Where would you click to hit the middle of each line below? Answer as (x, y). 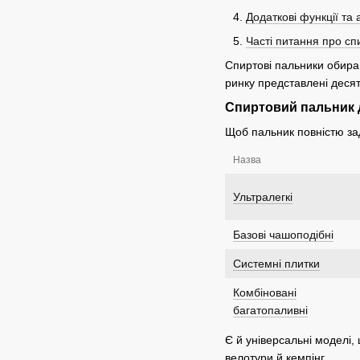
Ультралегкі (263, 197)
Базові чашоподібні (283, 235)
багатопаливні (270, 311)
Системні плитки (276, 264)
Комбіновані (265, 293)
